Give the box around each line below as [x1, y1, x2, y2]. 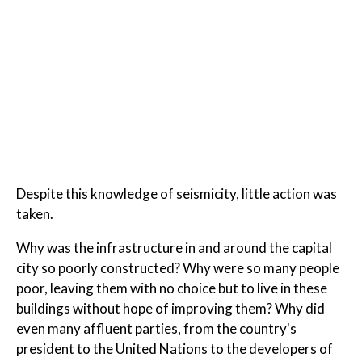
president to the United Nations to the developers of [16, 340, 333, 358]
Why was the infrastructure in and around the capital [16, 239, 332, 257]
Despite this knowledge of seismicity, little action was [16, 185, 337, 203]
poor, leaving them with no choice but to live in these [16, 280, 327, 297]
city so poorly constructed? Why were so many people [16, 259, 339, 277]
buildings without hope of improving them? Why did [16, 300, 325, 318]
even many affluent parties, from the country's [16, 320, 297, 338]
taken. [16, 205, 53, 223]
